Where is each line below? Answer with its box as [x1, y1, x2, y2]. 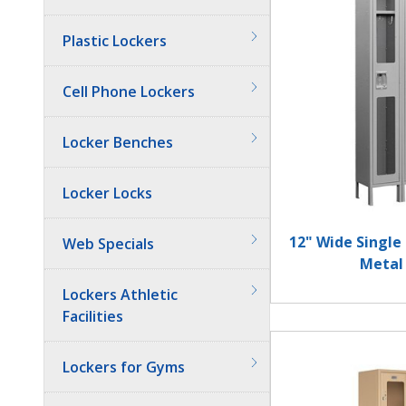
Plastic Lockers [63, 31, 167, 51]
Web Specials [63, 234, 154, 254]
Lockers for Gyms [63, 357, 185, 377]
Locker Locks [63, 183, 152, 203]
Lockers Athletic [63, 285, 178, 304]
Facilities [63, 306, 123, 326]
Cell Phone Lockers [63, 82, 195, 101]
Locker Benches [63, 132, 173, 152]
